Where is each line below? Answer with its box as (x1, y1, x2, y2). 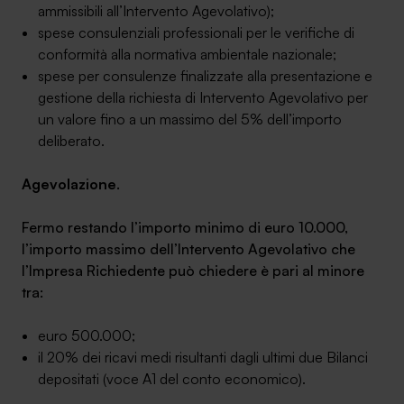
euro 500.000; (38, 326, 135, 344)
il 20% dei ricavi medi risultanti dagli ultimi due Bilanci (38, 348, 368, 366)
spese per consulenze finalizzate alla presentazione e (38, 67, 372, 85)
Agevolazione (22, 175, 116, 193)
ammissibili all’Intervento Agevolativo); (38, 2, 274, 20)
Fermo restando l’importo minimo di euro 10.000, (22, 218, 348, 236)
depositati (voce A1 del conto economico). (38, 370, 306, 388)
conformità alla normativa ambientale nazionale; (38, 45, 336, 63)
